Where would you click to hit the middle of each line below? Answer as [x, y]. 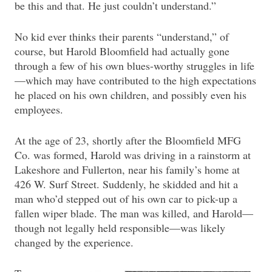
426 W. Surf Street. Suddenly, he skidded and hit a [126, 184]
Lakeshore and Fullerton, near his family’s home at [127, 170]
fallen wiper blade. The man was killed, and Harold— [134, 213]
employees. [39, 110]
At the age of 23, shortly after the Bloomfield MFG [128, 141]
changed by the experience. [74, 243]
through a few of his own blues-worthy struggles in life [134, 66]
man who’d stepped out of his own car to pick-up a [126, 199]
